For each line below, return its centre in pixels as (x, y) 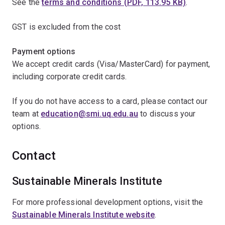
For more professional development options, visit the (108, 202)
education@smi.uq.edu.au (89, 114)
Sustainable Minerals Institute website (84, 215)
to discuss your (167, 114)
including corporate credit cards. (70, 77)
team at (27, 114)
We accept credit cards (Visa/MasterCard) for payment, (111, 64)
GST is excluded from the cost (67, 27)
